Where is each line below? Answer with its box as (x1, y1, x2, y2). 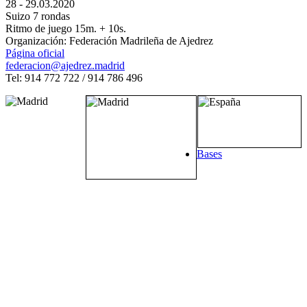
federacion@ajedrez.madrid (5, 60, 125, 71)
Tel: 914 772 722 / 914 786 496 (5, 72, 143, 84)
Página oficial (5, 47, 64, 59)
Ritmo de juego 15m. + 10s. (5, 23, 126, 34)
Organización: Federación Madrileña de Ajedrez (5, 35, 213, 47)
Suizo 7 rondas (5, 10, 70, 22)
